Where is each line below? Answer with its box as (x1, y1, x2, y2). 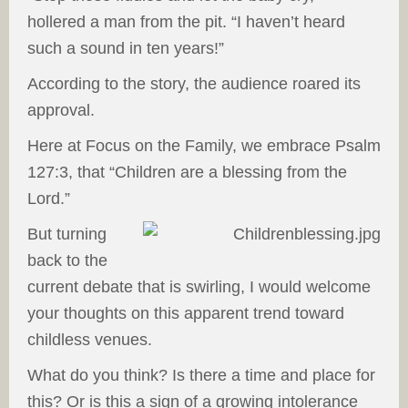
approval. (27, 101, 95, 119)
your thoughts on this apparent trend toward (27, 304, 344, 322)
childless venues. (27, 331, 152, 349)
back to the (27, 251, 107, 270)
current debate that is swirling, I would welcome (27, 278, 371, 296)
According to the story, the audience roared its (27, 75, 361, 93)
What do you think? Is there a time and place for (27, 366, 375, 384)
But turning (27, 225, 107, 243)
